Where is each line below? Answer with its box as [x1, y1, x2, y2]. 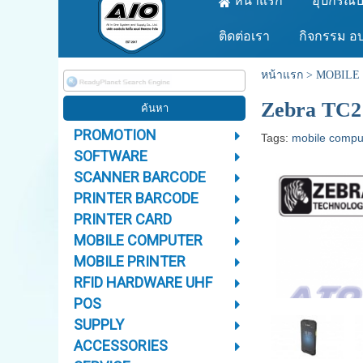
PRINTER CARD [73, 211, 172, 228]
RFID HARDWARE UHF [73, 274, 212, 292]
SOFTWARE [73, 147, 147, 165]
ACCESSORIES [73, 337, 168, 355]
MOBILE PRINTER [73, 253, 186, 271]
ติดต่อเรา [219, 29, 270, 44]
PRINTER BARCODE [73, 190, 199, 207]
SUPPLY [73, 316, 124, 334]
